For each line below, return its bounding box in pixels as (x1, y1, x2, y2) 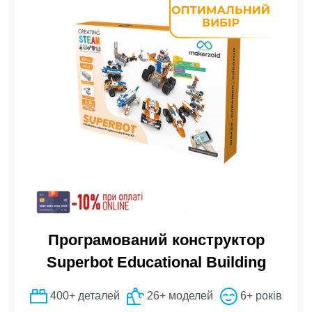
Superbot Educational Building (46, 253, 266, 271)
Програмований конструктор (47, 231, 265, 249)
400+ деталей (47, 289, 120, 302)
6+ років (237, 289, 282, 302)
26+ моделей (144, 289, 213, 302)
